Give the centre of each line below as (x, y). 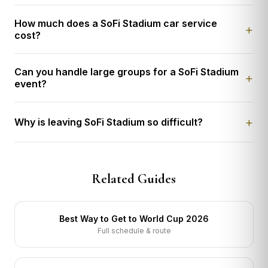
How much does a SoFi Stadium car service (116, 24)
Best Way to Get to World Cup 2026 (134, 219)
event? (31, 84)
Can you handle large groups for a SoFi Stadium (127, 72)
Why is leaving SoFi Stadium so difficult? (109, 122)
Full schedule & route (134, 231)
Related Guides (134, 179)
